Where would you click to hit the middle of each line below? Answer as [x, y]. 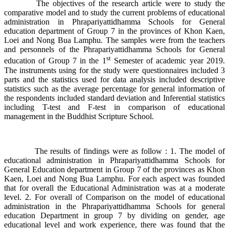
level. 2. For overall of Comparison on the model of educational [114, 197]
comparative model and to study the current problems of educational [114, 13]
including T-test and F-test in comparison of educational [114, 107]
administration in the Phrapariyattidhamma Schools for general [114, 206]
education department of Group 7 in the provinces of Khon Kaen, [114, 31]
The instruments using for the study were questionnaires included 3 [114, 70]
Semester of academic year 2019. [168, 61]
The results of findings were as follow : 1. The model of [114, 151]
